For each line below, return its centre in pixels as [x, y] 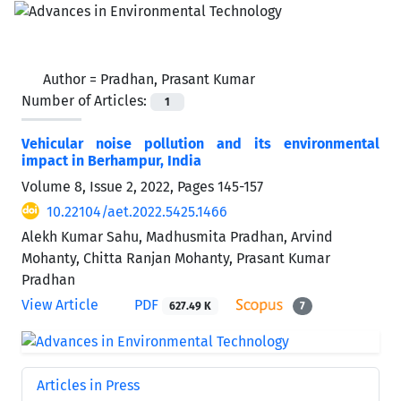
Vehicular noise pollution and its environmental [200, 143]
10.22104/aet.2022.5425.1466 [137, 211]
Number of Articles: [86, 100]
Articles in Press [88, 385]
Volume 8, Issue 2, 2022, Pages [119, 186]
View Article [60, 304]
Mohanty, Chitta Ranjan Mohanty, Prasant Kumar [176, 258]
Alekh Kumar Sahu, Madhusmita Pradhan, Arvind [177, 236]
